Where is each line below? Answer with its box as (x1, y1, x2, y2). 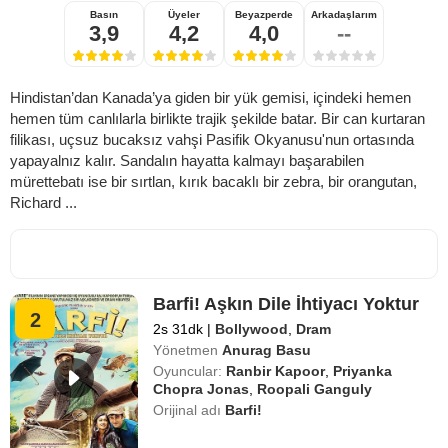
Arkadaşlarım (311, 8, 377, 20)
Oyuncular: (153, 362, 223, 379)
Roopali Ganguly (257, 380, 373, 397)
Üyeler (168, 8, 200, 20)
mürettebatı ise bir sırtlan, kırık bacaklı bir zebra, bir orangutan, (10, 172, 417, 190)
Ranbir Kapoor (226, 362, 326, 379)
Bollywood (215, 320, 289, 337)
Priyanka (333, 362, 393, 379)
